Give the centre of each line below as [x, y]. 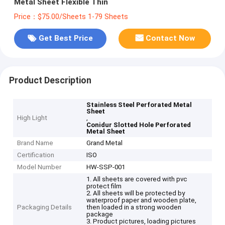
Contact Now [171, 38]
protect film [104, 186]
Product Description [50, 80]
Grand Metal [105, 143]
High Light [32, 118]
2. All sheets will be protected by [136, 193]
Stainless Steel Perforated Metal [139, 105]
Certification [36, 155]
